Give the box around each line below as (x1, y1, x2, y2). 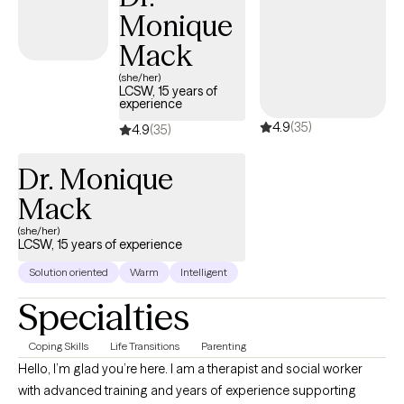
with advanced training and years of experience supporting (18, 382, 356, 399)
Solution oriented (29, 265, 108, 279)
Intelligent (180, 265, 227, 279)
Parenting (201, 339, 246, 353)
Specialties (18, 295, 189, 339)
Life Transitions (110, 339, 179, 353)
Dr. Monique (18, 161, 173, 197)
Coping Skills (29, 339, 88, 353)
